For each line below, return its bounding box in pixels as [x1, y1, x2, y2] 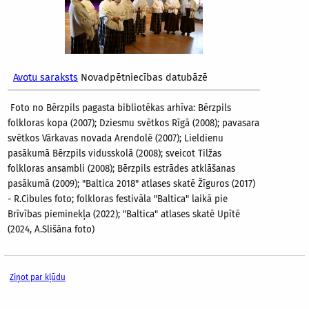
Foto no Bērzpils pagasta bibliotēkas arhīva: [8, 102, 198, 114]
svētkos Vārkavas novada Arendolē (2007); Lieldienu [8, 132, 223, 144]
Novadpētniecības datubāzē [78, 72, 208, 84]
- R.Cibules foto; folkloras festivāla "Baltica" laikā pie [8, 193, 228, 205]
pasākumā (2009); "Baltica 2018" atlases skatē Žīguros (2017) [8, 178, 255, 190]
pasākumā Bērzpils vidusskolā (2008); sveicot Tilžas [8, 148, 221, 159]
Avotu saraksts [13, 72, 78, 84]
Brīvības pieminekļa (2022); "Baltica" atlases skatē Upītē [8, 208, 240, 220]
